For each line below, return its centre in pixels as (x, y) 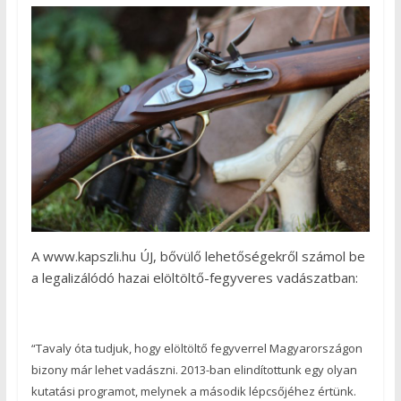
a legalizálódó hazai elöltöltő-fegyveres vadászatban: (194, 277)
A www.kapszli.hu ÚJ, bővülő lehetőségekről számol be (198, 256)
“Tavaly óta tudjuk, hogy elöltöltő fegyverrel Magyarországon (196, 348)
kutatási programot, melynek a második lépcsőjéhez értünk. (193, 391)
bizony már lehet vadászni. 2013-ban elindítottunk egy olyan (194, 369)
